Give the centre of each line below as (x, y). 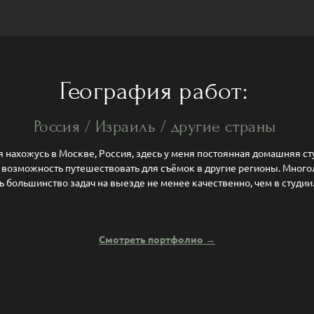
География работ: (157, 91)
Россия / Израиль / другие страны (157, 127)
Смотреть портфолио (152, 239)
